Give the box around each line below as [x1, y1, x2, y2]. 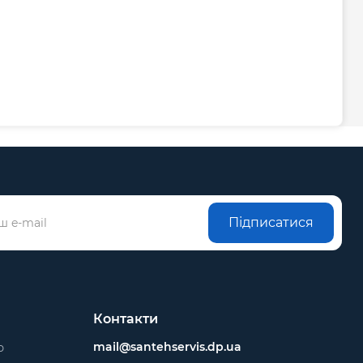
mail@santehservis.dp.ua [92, 340, 241, 355]
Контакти [92, 311, 158, 327]
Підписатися [228, 215, 314, 231]
